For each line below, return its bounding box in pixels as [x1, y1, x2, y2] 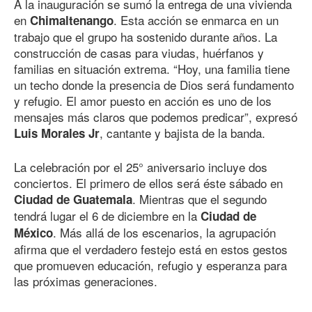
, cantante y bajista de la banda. [100, 123, 265, 141]
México [14, 224, 53, 242]
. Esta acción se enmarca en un [114, 10, 279, 29]
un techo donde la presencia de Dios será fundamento [14, 75, 294, 93]
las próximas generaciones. [14, 272, 157, 290]
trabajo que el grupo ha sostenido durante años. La [14, 27, 277, 45]
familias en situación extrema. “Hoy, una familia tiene [14, 59, 290, 77]
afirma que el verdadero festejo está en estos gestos [14, 240, 288, 258]
